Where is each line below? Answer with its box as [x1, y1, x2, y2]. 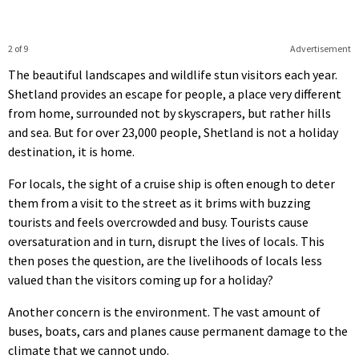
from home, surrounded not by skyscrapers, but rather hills [8, 104, 331, 121]
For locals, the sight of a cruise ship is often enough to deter [8, 175, 335, 192]
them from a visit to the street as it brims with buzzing [8, 194, 311, 211]
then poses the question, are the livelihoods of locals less [8, 252, 322, 268]
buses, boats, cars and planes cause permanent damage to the [8, 322, 348, 339]
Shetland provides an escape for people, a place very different [8, 85, 341, 102]
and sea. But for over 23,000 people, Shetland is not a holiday [8, 123, 338, 140]
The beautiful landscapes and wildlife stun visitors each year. [8, 66, 337, 83]
